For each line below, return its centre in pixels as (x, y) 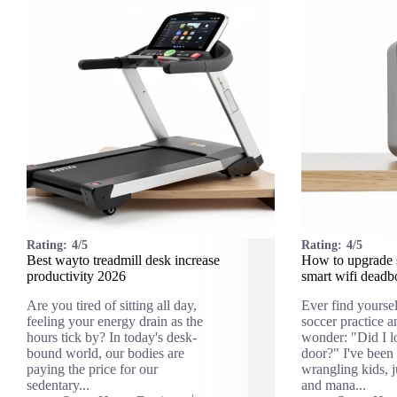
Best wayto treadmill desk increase (123, 261)
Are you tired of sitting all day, (112, 306)
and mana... (333, 385)
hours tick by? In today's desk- (112, 338)
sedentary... (58, 385)
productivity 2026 (76, 276)
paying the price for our (92, 370)
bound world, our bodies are (105, 354)
